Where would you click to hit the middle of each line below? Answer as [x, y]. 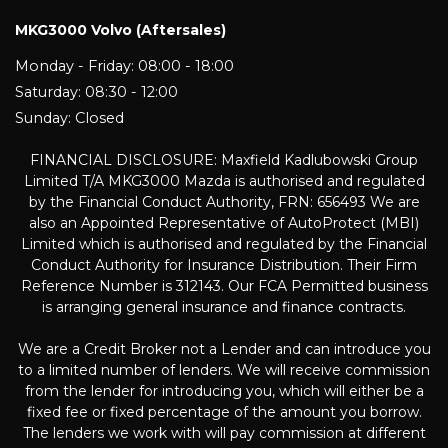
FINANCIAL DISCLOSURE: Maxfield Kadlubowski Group [224, 159]
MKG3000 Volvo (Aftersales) [120, 29]
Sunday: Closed [69, 117]
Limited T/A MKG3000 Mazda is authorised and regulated [224, 180]
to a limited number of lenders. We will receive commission [224, 369]
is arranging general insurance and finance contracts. [224, 306]
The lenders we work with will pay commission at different [224, 432]
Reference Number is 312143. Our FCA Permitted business [224, 285]
